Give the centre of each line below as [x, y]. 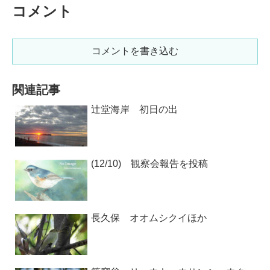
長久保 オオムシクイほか [149, 218]
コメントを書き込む [135, 51]
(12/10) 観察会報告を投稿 [149, 163]
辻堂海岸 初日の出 [134, 109]
